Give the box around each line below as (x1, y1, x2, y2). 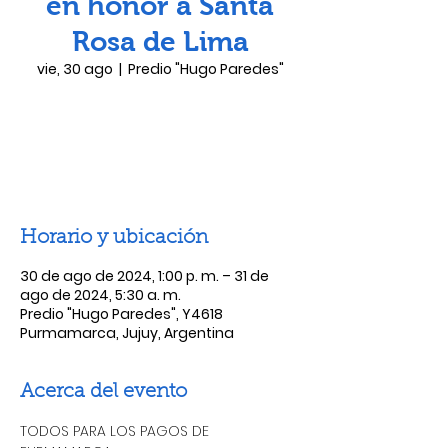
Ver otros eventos (94, 146, 226, 165)
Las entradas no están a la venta (41, 122, 279, 141)
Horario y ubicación (20, 228, 208, 248)
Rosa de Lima (71, 26, 249, 57)
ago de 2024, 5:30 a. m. (20, 285, 181, 305)
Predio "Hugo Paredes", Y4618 (20, 304, 223, 324)
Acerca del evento (20, 382, 187, 402)
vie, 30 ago (36, 59, 113, 79)
